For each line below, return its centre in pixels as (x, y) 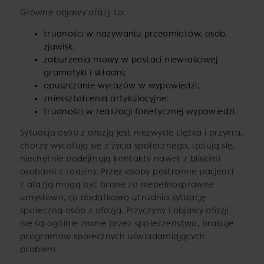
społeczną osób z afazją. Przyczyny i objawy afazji (124, 211)
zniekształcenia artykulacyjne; (106, 99)
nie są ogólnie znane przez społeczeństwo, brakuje (127, 224)
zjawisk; (59, 47)
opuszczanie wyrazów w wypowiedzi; (121, 86)
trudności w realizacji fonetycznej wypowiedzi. (140, 112)
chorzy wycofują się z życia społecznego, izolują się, (127, 146)
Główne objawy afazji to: (73, 13)
